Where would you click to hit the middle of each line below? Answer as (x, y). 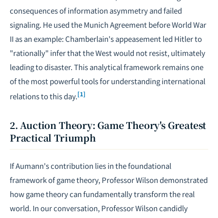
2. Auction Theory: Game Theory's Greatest (108, 125)
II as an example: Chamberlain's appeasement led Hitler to (106, 39)
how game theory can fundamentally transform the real (102, 194)
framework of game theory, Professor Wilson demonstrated (109, 180)
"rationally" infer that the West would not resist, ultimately (108, 53)
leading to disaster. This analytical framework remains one (107, 67)
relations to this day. (44, 96)
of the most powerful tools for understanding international (108, 81)
